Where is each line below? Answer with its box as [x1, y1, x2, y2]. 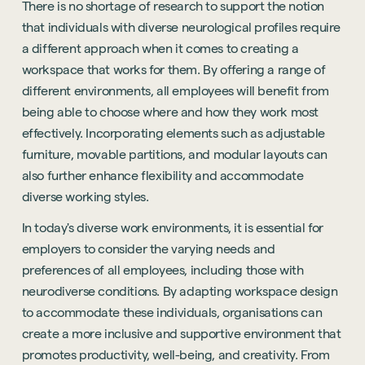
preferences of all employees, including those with [21, 263, 304, 278]
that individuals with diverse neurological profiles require [21, 20, 341, 35]
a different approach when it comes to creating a [21, 42, 299, 56]
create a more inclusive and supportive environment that [21, 327, 341, 341]
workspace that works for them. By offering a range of [21, 63, 326, 77]
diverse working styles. [21, 190, 149, 204]
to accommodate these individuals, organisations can [21, 306, 323, 320]
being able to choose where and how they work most [21, 105, 319, 120]
